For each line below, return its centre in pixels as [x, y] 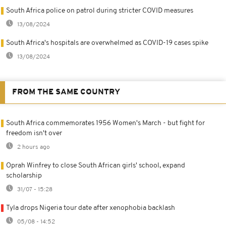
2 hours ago [33, 147]
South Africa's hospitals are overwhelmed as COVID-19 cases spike [107, 43]
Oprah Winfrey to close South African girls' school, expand [96, 165]
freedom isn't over [34, 133]
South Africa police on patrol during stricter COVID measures [100, 11]
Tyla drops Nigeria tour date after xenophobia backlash [91, 208]
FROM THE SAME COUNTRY [66, 92]
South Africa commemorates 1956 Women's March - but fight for [105, 123]
